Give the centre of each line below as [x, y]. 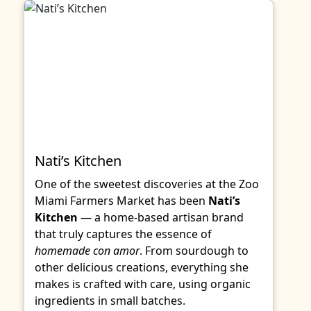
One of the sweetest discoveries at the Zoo [147, 184]
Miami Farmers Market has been [121, 201]
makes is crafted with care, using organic [143, 284]
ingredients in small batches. [110, 301]
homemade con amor [87, 251]
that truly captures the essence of [123, 234]
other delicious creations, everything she [142, 267]
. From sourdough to [194, 251]
